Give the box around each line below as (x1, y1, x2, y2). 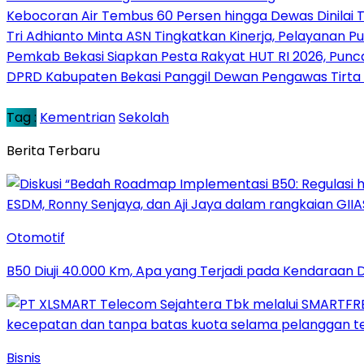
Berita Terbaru (6, 141, 100, 160)
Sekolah (119, 107, 169, 127)
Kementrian (40, 107, 115, 127)
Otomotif (6, 227, 65, 247)
